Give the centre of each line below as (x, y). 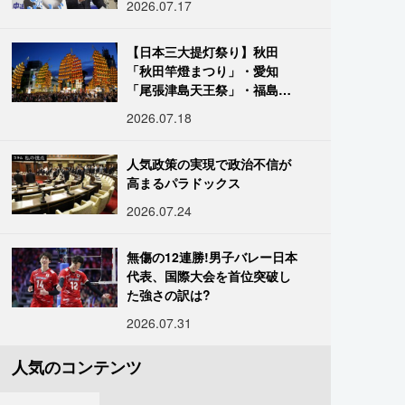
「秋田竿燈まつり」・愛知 (203, 71)
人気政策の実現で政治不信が (209, 164)
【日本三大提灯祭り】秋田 (203, 52)
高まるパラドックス (184, 183)
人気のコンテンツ (77, 367)
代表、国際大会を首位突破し (209, 276)
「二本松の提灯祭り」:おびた (212, 108)
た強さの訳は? (169, 295)
